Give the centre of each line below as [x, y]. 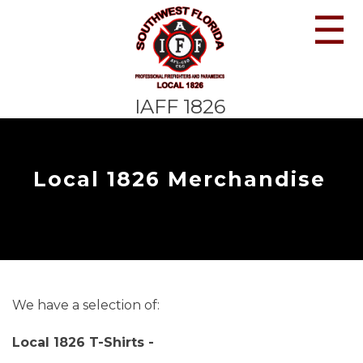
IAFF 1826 [180, 107]
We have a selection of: [86, 305]
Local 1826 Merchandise [179, 179]
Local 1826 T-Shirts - [85, 342]
